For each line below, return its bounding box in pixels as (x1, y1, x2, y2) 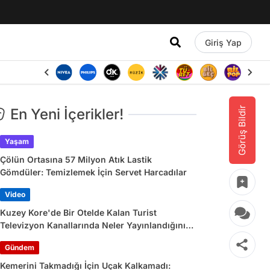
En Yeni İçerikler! (10, 105, 124, 123)
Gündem (5, 243, 34, 252)
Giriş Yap (204, 37, 242, 48)
